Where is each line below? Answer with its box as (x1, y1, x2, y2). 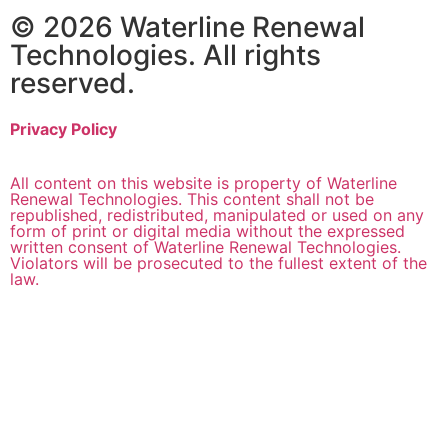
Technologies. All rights (10, 37, 321, 72)
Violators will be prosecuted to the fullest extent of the (10, 253, 427, 274)
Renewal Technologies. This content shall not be (10, 189, 374, 210)
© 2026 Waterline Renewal (10, 9, 365, 44)
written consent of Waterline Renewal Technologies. (10, 237, 401, 258)
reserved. (10, 65, 135, 100)
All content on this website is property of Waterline (10, 173, 397, 194)
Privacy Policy (10, 118, 117, 139)
